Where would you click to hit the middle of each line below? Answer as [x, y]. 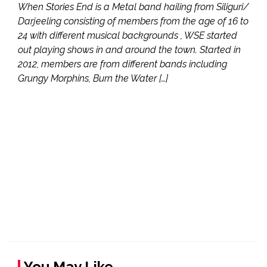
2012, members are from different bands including [122, 64]
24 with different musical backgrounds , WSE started [128, 35]
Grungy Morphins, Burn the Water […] [93, 78]
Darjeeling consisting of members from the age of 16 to [133, 21]
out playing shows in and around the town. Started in [129, 49]
